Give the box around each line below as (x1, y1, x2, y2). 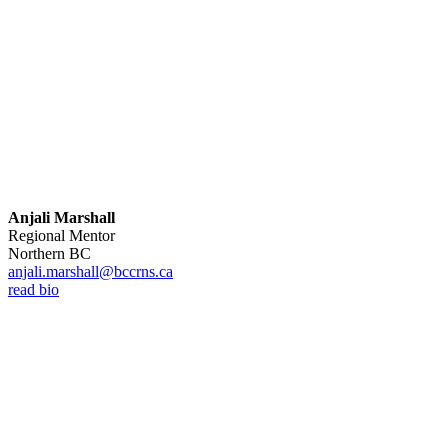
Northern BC (8, 244, 91, 262)
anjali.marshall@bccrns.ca (8, 262, 173, 280)
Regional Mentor (8, 226, 115, 244)
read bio (8, 280, 59, 298)
